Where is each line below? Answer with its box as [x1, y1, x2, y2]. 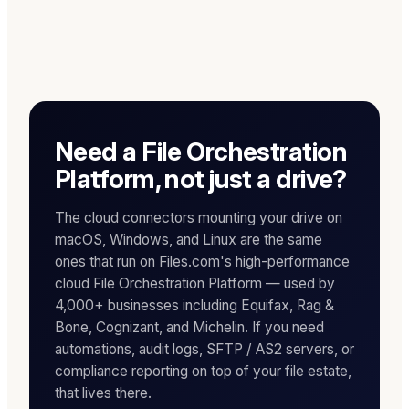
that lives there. [55, 383, 152, 402]
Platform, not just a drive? [55, 163, 347, 194]
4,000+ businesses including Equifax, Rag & [55, 296, 334, 314]
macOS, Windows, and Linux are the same [55, 230, 322, 248]
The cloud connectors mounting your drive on [55, 208, 342, 226]
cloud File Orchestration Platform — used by [55, 274, 335, 292]
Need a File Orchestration [55, 135, 348, 167]
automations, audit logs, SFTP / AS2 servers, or [55, 340, 354, 358]
